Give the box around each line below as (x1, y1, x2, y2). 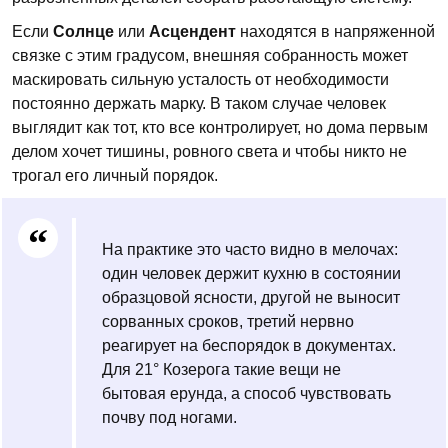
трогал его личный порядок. (12, 167, 218, 184)
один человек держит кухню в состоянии (102, 265, 401, 282)
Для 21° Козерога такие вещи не (102, 361, 341, 378)
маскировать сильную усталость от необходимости (12, 71, 389, 88)
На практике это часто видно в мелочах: (102, 241, 398, 258)
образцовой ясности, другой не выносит (102, 289, 400, 306)
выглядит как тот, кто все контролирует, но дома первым (12, 119, 428, 136)
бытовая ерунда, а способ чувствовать (102, 385, 391, 402)
